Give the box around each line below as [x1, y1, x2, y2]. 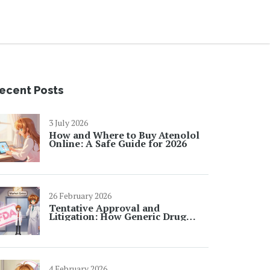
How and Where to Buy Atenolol [49, 128, 199, 142]
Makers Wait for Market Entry [49, 218, 187, 231]
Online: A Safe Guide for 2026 [49, 137, 187, 150]
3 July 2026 [49, 117, 88, 128]
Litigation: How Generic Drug [49, 210, 186, 223]
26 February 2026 [49, 190, 111, 201]
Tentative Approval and [49, 201, 160, 215]
